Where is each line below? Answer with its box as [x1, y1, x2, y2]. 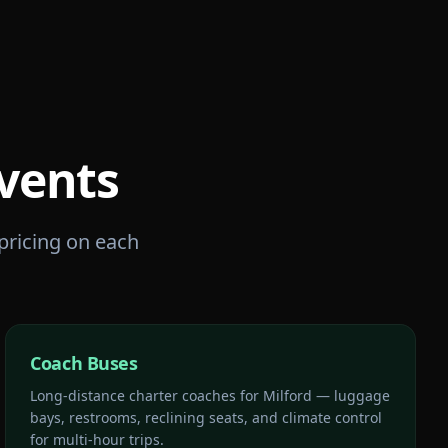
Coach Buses [30, 351, 138, 375]
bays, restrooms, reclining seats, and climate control [30, 408, 383, 427]
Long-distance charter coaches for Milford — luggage [30, 386, 391, 405]
